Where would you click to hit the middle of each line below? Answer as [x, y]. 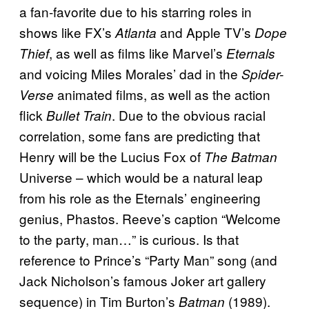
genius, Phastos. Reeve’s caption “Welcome [150, 219]
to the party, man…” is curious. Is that [129, 239]
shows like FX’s [67, 32]
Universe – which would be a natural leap [141, 177]
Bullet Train [79, 116]
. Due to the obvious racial [189, 115]
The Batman [241, 157]
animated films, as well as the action [164, 94]
